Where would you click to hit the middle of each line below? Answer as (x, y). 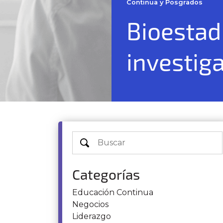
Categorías (106, 174)
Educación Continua (113, 192)
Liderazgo (92, 216)
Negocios (90, 204)
